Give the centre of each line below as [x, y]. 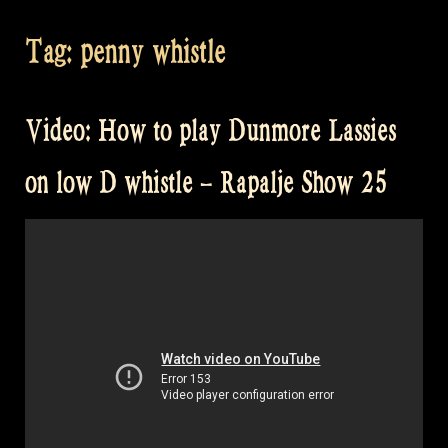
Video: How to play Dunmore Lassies [210, 131]
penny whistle [153, 51]
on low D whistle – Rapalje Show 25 [206, 183]
